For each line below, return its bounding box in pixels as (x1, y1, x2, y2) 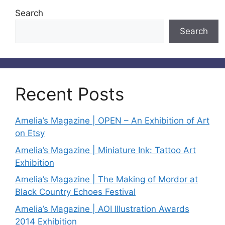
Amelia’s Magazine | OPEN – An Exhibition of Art (15, 116, 209, 126)
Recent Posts (15, 83, 124, 104)
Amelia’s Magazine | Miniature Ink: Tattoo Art (15, 145, 196, 155)
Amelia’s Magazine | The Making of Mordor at (15, 174, 198, 184)
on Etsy (15, 128, 45, 138)
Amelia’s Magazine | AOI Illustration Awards (15, 203, 189, 214)
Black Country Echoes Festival (15, 187, 136, 197)
